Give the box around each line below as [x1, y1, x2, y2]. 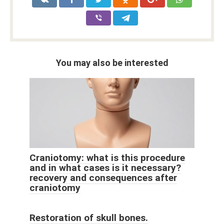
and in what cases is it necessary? [29, 162, 181, 174]
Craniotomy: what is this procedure [29, 152, 185, 164]
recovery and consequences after [29, 172, 177, 184]
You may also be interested [55, 57, 168, 68]
